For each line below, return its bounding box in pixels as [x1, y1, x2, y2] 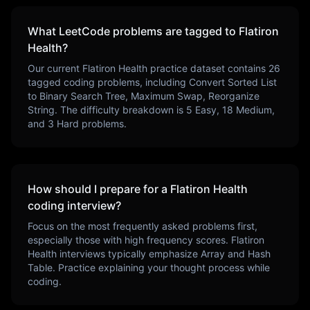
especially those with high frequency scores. [28, 234, 231, 246]
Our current [28, 62, 82, 74]
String [28, 104, 55, 116]
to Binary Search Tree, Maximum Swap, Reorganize [28, 90, 259, 102]
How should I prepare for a [28, 182, 170, 196]
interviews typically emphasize [57, 248, 198, 259]
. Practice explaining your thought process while [53, 262, 270, 273]
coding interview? [28, 199, 121, 212]
